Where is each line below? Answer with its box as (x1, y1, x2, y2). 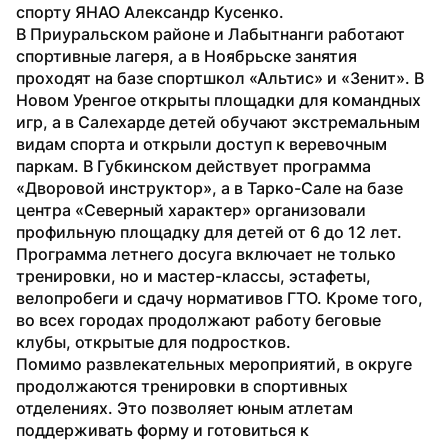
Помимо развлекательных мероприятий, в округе (16, 353, 412, 374)
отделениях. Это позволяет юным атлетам (16, 397, 353, 418)
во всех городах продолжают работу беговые (16, 309, 381, 330)
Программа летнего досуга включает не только (16, 243, 396, 264)
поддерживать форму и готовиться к (16, 419, 309, 440)
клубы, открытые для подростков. (16, 331, 291, 352)
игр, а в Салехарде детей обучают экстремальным (16, 111, 420, 132)
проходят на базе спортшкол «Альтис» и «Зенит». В (16, 67, 424, 88)
